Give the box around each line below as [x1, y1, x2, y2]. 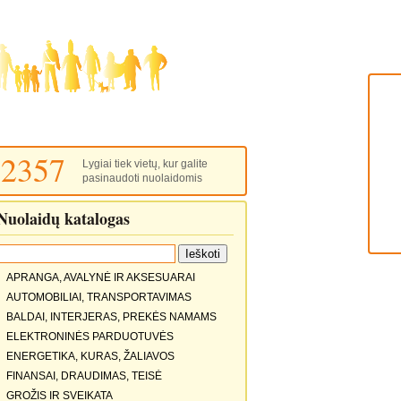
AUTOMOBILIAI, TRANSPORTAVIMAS [5, 291, 192, 303]
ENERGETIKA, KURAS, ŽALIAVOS [5, 350, 175, 363]
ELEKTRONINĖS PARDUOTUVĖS [5, 330, 174, 343]
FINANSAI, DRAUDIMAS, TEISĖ [5, 370, 162, 382]
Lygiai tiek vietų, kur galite [81, 158, 208, 170]
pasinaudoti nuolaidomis [81, 172, 202, 184]
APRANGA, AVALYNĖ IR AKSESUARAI [5, 271, 195, 284]
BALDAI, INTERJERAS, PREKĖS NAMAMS [5, 311, 217, 323]
